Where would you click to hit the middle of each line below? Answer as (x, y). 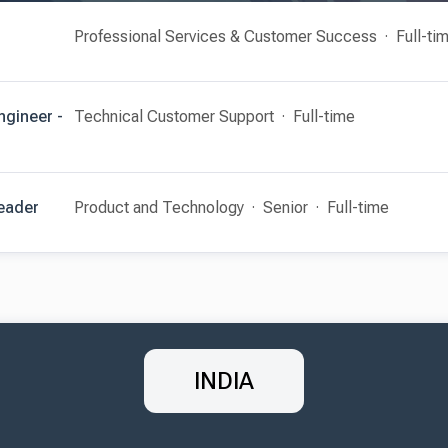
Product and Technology (159, 207)
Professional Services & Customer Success (225, 36)
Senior (285, 207)
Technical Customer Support (174, 116)
